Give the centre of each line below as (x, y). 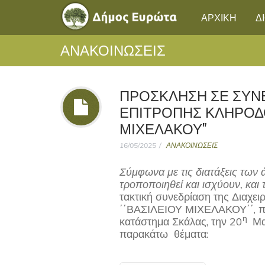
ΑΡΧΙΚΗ (219, 17)
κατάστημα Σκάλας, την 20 (181, 222)
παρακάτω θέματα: (164, 234)
